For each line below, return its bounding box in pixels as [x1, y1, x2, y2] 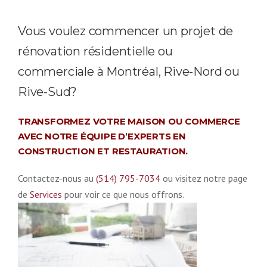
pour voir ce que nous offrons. [62, 188, 184, 200]
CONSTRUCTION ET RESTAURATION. [18, 145, 188, 157]
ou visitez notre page [160, 172, 247, 184]
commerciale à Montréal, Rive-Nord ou [18, 64, 240, 79]
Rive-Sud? [18, 84, 77, 99]
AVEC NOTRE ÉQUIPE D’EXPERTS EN [18, 130, 186, 142]
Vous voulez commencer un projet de [18, 23, 234, 38]
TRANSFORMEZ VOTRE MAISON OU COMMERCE [18, 115, 240, 127]
